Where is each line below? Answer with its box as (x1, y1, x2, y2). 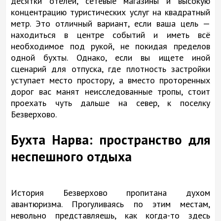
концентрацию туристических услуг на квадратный (11, 6, 210, 18)
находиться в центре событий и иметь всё (11, 29, 210, 41)
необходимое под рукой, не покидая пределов (11, 40, 210, 52)
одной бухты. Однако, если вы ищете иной (11, 52, 210, 64)
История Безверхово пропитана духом (11, 186, 210, 198)
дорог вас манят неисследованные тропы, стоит (11, 86, 210, 98)
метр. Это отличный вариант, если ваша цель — (11, 18, 210, 30)
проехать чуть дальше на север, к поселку (11, 97, 210, 109)
